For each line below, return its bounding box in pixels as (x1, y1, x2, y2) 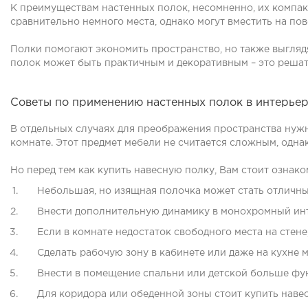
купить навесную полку (98, 166, 214, 175)
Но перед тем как (10, 166, 98, 175)
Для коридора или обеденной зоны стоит (37, 290, 245, 298)
